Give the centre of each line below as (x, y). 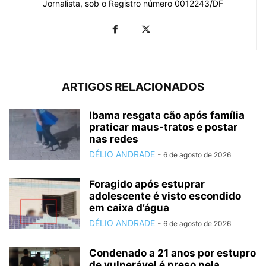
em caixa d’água (129, 208)
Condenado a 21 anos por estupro (172, 253)
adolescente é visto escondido (165, 196)
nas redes (114, 139)
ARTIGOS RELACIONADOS (133, 87)
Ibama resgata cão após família (167, 115)
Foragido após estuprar (147, 184)
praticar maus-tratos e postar (163, 127)
